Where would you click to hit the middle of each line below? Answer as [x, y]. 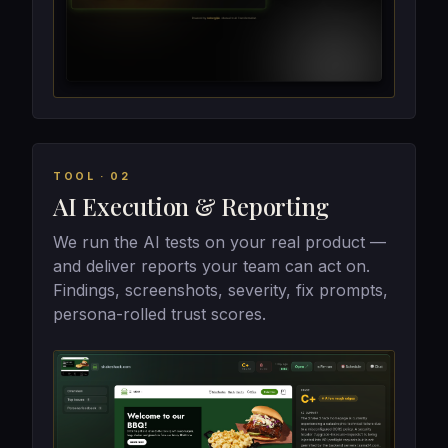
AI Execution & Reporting [191, 206]
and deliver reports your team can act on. [211, 265]
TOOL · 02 [92, 177]
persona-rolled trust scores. [159, 313]
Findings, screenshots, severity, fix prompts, [220, 289]
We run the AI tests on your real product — [219, 241]
